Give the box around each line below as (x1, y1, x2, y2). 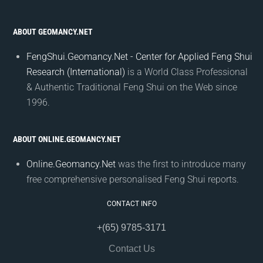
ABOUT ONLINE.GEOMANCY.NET (12, 134, 121, 144)
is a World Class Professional (125, 66, 248, 77)
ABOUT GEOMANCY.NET (12, 26, 93, 36)
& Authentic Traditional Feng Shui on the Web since (26, 81, 237, 93)
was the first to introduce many (116, 158, 246, 170)
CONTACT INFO (106, 199, 157, 208)
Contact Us (108, 243, 155, 254)
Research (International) (26, 66, 125, 77)
